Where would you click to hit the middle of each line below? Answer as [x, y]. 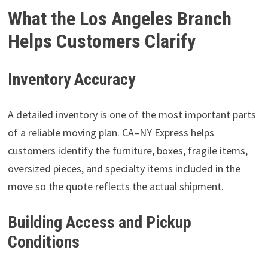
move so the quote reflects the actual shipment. [115, 186]
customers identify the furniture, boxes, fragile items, [127, 150]
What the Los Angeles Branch [119, 18]
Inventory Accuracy [71, 79]
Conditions [43, 242]
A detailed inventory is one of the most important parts [132, 114]
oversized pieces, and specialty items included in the [124, 168]
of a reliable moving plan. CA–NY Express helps [111, 132]
